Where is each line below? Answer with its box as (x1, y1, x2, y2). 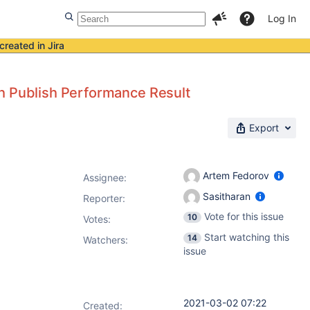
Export (249, 122, 279, 134)
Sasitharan (200, 190, 253, 202)
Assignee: (83, 172, 127, 183)
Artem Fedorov (200, 169, 272, 181)
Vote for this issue (204, 210, 284, 222)
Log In (268, 12, 296, 24)
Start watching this (204, 231, 289, 243)
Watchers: (83, 234, 128, 246)
